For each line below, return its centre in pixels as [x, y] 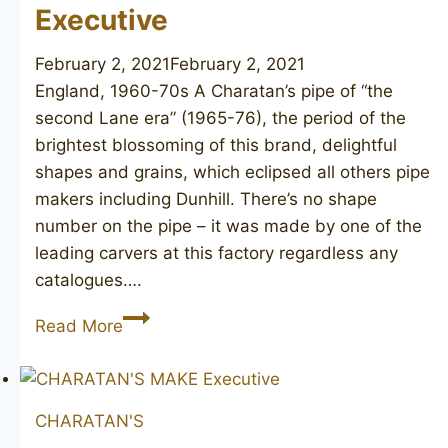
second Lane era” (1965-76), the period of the [220, 118]
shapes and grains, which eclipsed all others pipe [232, 172]
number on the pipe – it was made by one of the [228, 226]
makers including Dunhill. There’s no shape [206, 199]
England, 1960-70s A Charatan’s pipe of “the [214, 91]
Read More [79, 326]
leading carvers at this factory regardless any [216, 253]
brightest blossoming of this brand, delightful [216, 145]
